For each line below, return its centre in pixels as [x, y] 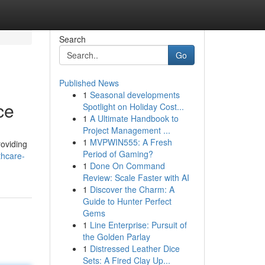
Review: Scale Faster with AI [136, 177]
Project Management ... [126, 130]
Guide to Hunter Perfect [127, 201]
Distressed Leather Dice [135, 248]
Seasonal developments [135, 95]
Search [72, 39]
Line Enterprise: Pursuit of [138, 225]
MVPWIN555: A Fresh [131, 142]
